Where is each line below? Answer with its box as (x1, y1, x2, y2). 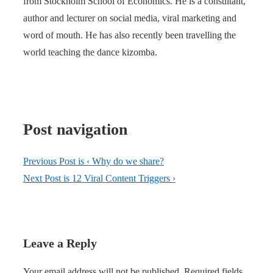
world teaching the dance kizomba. (23, 46, 157, 57)
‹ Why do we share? (87, 156, 164, 167)
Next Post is (23, 173, 72, 184)
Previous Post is (23, 156, 87, 167)
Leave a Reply (23, 236, 97, 250)
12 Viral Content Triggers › (72, 173, 175, 184)
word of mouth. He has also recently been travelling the (23, 29, 236, 40)
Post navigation (23, 121, 127, 139)
